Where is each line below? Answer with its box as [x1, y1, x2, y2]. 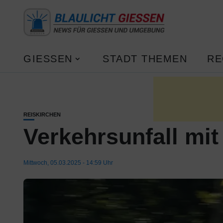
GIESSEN [23, 53, 65, 64]
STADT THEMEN [103, 53, 187, 64]
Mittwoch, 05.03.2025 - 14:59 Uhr [23, 159, 113, 166]
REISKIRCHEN [23, 111, 61, 117]
